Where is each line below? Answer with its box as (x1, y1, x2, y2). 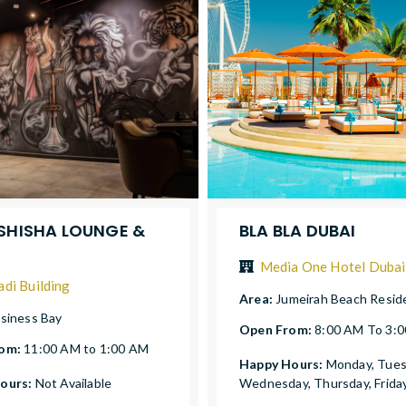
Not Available (34, 375, 112, 391)
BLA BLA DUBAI (239, 219, 356, 243)
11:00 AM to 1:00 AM (24, 341, 150, 357)
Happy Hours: (239, 356, 326, 372)
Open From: (239, 322, 315, 338)
